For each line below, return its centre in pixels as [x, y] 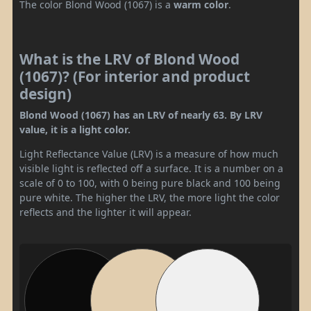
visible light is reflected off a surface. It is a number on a [151, 168]
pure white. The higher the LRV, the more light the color [150, 197]
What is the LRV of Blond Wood [129, 59]
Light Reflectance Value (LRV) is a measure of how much [149, 153]
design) [45, 93]
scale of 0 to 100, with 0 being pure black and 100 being [150, 183]
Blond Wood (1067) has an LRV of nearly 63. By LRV [141, 115]
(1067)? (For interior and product [135, 76]
